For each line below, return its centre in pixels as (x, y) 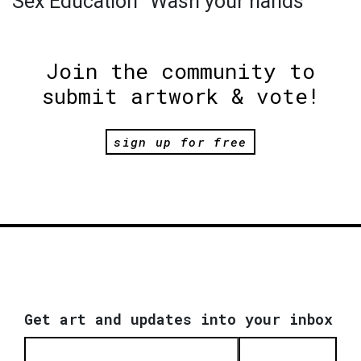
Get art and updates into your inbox (178, 319)
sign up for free (180, 141)
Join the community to (180, 71)
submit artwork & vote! (180, 96)
